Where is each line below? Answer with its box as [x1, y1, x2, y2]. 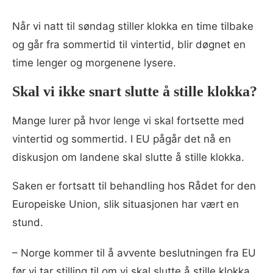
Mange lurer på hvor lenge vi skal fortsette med [12, 114, 244, 127]
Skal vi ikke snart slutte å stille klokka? [12, 83, 257, 99]
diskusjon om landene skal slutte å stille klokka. [12, 151, 244, 163]
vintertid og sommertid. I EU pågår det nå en [12, 132, 231, 145]
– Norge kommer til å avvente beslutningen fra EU [12, 246, 256, 259]
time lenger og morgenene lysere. [12, 56, 176, 69]
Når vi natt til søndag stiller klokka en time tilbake [12, 19, 253, 32]
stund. [12, 216, 43, 229]
